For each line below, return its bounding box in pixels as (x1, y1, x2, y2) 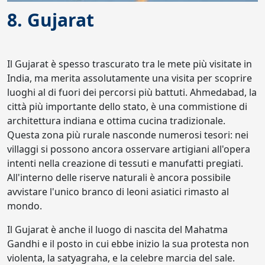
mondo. (7, 199, 42, 212)
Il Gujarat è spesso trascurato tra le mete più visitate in (7, 57, 252, 70)
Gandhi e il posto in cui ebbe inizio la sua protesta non (7, 237, 249, 250)
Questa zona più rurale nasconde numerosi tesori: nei (7, 128, 248, 141)
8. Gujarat (7, 8, 94, 32)
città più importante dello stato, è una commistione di (7, 100, 247, 113)
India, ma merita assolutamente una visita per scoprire (7, 72, 252, 85)
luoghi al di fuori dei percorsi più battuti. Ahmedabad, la (7, 86, 257, 99)
